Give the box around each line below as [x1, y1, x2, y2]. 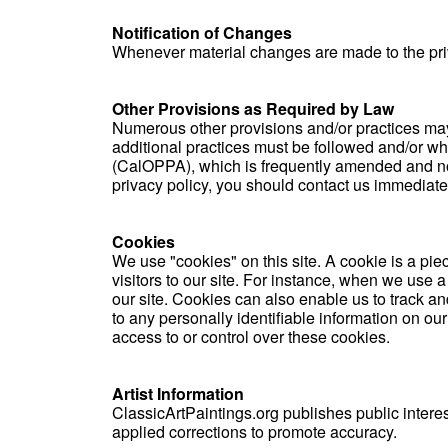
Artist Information [112, 382, 244, 405]
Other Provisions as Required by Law [112, 97, 394, 120]
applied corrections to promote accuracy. [112, 420, 397, 443]
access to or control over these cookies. [112, 325, 390, 348]
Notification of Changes [112, 21, 292, 44]
